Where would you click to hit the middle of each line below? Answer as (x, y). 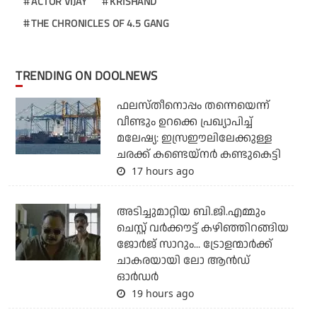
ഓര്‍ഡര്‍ (137, 277)
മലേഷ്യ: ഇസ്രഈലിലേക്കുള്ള (194, 138)
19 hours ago (161, 293)
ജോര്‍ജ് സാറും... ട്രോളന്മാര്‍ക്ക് (194, 244)
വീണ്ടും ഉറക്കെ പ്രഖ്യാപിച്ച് (184, 122)
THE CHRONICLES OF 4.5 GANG (100, 23)
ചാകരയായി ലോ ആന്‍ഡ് (183, 260)
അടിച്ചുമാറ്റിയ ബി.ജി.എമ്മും (191, 212)
